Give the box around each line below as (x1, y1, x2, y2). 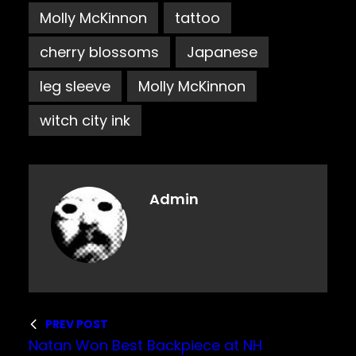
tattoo (175, 7, 220, 28)
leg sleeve (40, 75, 110, 96)
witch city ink (40, 110, 130, 130)
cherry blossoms (40, 41, 159, 62)
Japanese (187, 41, 257, 62)
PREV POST (45, 315, 108, 332)
